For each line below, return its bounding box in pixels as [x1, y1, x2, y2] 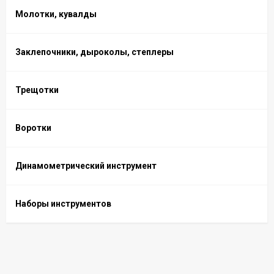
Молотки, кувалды [15, 9, 97, 19]
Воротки [15, 123, 51, 133]
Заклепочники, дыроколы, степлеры [15, 47, 174, 57]
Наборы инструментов [15, 199, 111, 209]
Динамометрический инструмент [15, 161, 157, 171]
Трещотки [15, 85, 59, 95]
